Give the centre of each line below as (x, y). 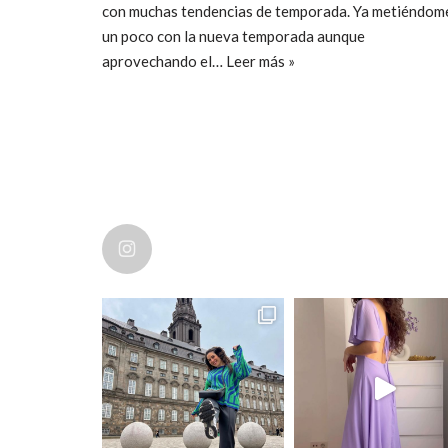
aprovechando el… (164, 60)
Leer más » (260, 60)
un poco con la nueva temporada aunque (233, 35)
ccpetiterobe (197, 249)
